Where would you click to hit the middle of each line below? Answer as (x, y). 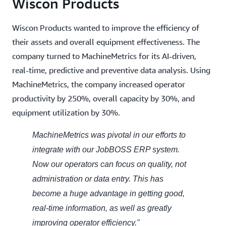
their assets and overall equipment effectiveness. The (106, 42)
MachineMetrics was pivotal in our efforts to (109, 135)
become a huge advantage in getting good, (108, 193)
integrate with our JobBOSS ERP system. (106, 149)
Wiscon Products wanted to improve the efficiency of (106, 27)
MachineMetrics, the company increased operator (99, 84)
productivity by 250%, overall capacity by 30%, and (103, 98)
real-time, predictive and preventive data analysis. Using (111, 70)
